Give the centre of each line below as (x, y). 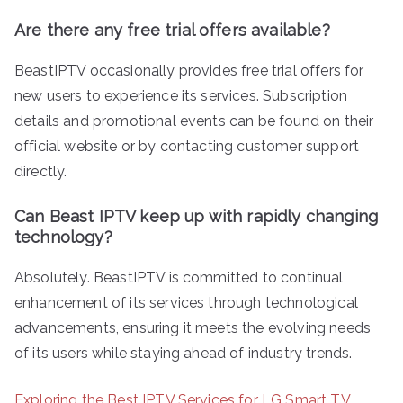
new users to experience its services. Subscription (181, 96)
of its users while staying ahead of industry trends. (184, 354)
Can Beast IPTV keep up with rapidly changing (197, 217)
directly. (41, 172)
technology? (63, 237)
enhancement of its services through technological (186, 303)
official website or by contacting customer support (187, 147)
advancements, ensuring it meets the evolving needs (193, 328)
